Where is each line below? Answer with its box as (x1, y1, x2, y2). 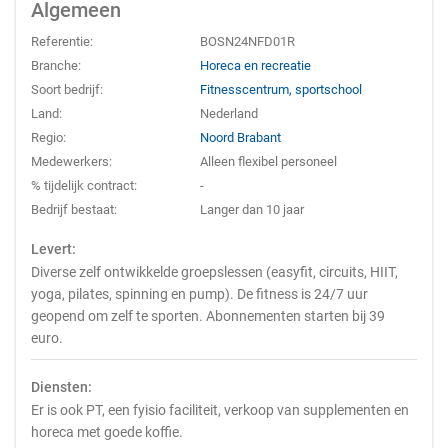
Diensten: (31, 379, 92, 395)
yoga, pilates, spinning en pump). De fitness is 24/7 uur (31, 286, 368, 302)
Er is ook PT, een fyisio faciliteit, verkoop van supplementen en (31, 402, 409, 418)
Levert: (31, 241, 76, 257)
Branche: (31, 58, 81, 73)
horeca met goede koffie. (31, 424, 183, 440)
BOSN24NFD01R (200, 34, 296, 49)
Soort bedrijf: (31, 82, 103, 97)
